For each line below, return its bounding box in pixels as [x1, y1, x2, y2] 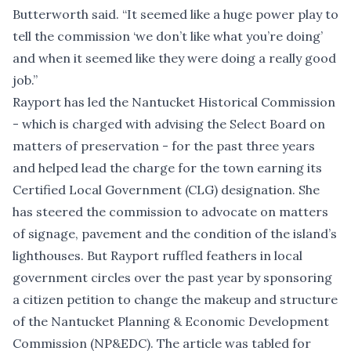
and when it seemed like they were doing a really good [13, 50, 336, 67]
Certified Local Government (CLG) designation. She [13, 182, 320, 198]
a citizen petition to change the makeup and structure [13, 291, 338, 308]
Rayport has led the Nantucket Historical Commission [13, 94, 335, 110]
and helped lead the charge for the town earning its [13, 160, 322, 176]
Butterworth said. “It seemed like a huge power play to [13, 6, 338, 23]
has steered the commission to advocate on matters [13, 204, 328, 220]
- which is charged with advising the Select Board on [13, 116, 325, 132]
